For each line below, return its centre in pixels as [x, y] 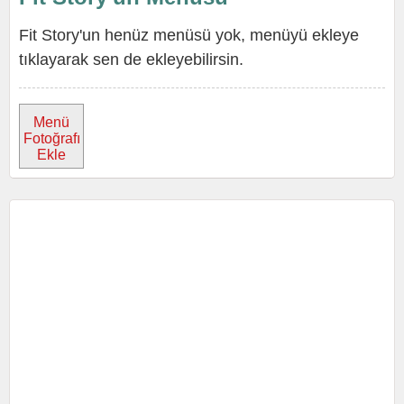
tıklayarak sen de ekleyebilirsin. [131, 60]
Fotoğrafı [51, 138]
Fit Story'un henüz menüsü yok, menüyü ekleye [189, 35]
